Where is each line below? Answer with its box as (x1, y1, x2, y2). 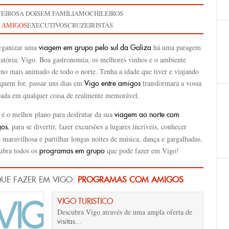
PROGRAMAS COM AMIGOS (78, 174, 184, 185)
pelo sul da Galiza (95, 43, 151, 52)
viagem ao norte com (114, 110, 179, 119)
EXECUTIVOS (27, 20, 67, 30)
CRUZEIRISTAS (67, 20, 113, 30)
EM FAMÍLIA (40, 9, 79, 18)
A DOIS (19, 9, 40, 18)
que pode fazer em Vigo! (105, 146, 179, 155)
